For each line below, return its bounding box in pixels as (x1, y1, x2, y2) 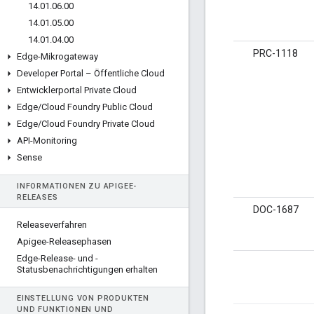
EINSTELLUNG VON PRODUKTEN (17, 294, 150, 303)
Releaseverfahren (17, 219, 87, 230)
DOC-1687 (252, 204, 299, 216)
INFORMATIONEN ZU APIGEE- (17, 182, 137, 191)
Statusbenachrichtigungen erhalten (17, 264, 158, 275)
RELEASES (17, 193, 58, 202)
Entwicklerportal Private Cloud (17, 85, 137, 95)
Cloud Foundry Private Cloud (41, 118, 155, 129)
